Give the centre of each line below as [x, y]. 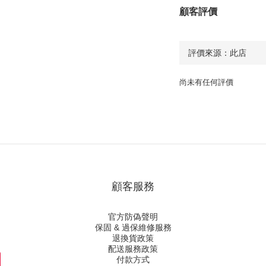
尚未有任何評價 [206, 82]
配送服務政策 [133, 249]
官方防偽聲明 [133, 217]
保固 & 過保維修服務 [133, 227]
